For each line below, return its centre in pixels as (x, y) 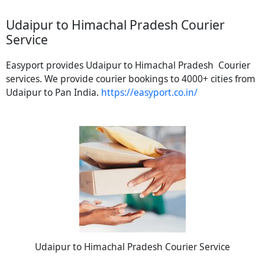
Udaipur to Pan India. (54, 93)
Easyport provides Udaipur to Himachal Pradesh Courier (128, 65)
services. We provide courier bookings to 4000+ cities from (131, 79)
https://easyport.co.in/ (149, 93)
